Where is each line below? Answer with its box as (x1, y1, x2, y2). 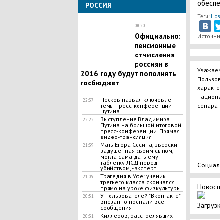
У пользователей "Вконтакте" (100, 192, 180, 199)
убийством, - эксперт (100, 165, 156, 172)
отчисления (134, 50, 175, 59)
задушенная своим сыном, (100, 147, 173, 154)
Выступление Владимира (100, 115, 170, 123)
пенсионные (134, 41, 176, 50)
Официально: (134, 31, 181, 41)
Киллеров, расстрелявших (100, 212, 173, 219)
